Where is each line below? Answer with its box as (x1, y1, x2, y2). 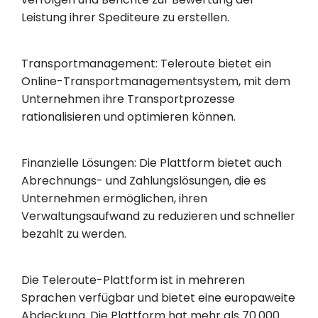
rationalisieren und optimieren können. (21, 109, 236, 126)
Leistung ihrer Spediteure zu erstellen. (21, 9, 229, 26)
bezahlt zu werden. (21, 226, 126, 243)
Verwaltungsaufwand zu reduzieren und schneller (21, 208, 295, 225)
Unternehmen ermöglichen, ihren (21, 190, 207, 207)
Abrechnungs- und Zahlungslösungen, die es (21, 172, 266, 190)
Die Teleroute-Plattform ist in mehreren (21, 272, 245, 289)
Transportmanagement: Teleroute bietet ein (21, 55, 271, 72)
